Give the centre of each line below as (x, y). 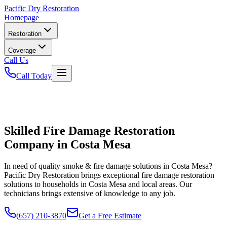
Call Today (34, 76)
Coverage (22, 50)
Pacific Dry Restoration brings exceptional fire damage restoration (109, 175)
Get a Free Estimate (110, 215)
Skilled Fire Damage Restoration (89, 130)
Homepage (22, 17)
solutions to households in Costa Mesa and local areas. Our (98, 184)
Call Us (16, 60)
